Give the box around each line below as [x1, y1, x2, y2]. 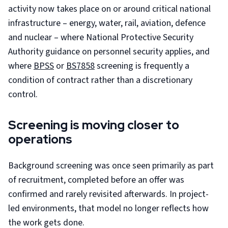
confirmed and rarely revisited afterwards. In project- [8, 188, 209, 201]
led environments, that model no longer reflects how [8, 202, 209, 215]
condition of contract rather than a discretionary [8, 74, 192, 87]
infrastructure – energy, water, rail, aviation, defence [8, 17, 206, 30]
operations [8, 131, 72, 147]
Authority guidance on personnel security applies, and [8, 45, 210, 58]
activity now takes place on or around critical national [8, 3, 211, 15]
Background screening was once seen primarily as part [8, 159, 214, 172]
